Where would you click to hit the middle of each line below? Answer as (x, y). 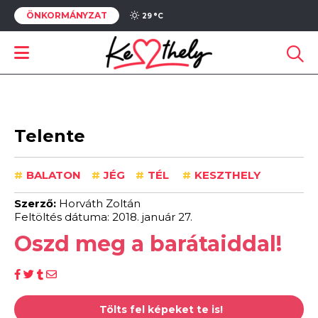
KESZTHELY (227, 175)
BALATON (54, 175)
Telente (50, 136)
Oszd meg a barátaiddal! (148, 244)
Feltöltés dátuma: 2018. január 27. (103, 217)
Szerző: (37, 203)
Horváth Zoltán (100, 203)
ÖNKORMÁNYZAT (67, 15)
